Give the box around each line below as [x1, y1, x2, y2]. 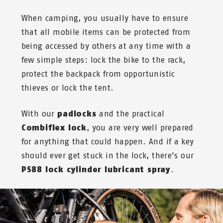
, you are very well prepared [86, 123, 194, 133]
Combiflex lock [21, 123, 87, 133]
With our [21, 109, 58, 119]
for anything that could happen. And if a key [21, 137, 194, 147]
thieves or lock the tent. [21, 83, 116, 93]
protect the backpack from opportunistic [21, 69, 175, 79]
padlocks [57, 109, 100, 119]
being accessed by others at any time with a [21, 41, 191, 51]
